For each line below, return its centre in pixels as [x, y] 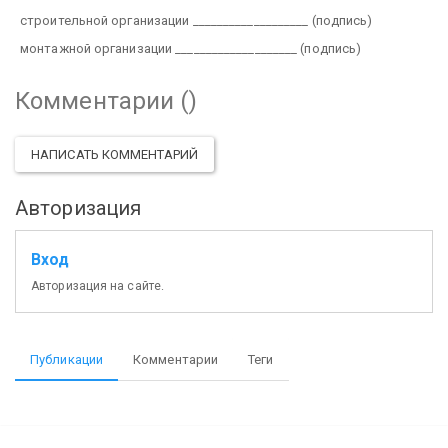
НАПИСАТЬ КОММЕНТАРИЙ [114, 154]
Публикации [66, 359]
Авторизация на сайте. [98, 286]
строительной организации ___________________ [164, 20]
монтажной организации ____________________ [159, 48]
